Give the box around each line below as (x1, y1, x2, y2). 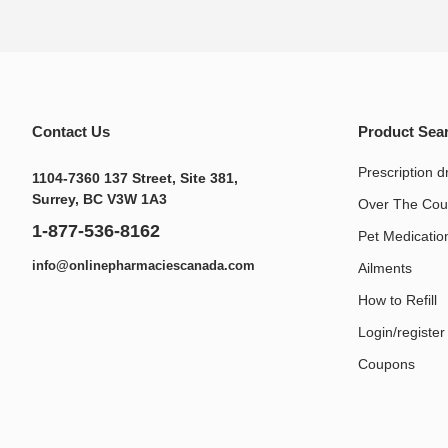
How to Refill (358, 292, 437, 309)
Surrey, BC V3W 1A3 (32, 191, 167, 208)
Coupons (358, 356, 415, 373)
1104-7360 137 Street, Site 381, (32, 170, 238, 187)
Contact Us (32, 123, 110, 141)
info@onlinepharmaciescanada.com (32, 258, 255, 274)
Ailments (358, 260, 412, 277)
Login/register (358, 324, 445, 341)
